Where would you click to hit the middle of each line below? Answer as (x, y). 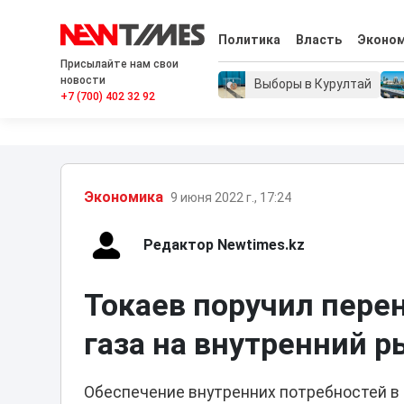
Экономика (124, 197)
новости (83, 80)
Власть (318, 40)
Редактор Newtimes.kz (225, 245)
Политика (250, 40)
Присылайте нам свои (120, 64)
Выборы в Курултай (313, 84)
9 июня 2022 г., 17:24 (231, 197)
